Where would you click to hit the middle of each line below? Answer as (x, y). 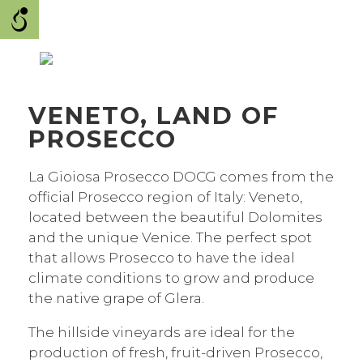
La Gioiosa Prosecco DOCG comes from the (181, 176)
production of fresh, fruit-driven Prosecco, (175, 352)
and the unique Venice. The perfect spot (170, 237)
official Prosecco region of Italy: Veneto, (165, 196)
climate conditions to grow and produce (171, 278)
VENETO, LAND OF (154, 115)
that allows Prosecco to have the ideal (162, 257)
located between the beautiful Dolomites (175, 217)
